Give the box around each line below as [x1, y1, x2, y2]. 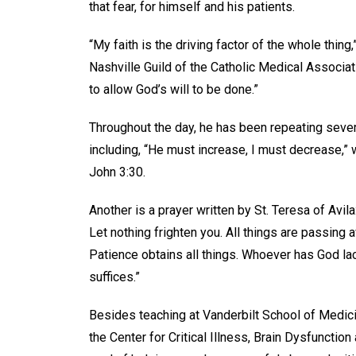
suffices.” [89, 269, 140, 284]
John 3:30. [89, 164, 145, 180]
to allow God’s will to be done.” [89, 81, 258, 97]
